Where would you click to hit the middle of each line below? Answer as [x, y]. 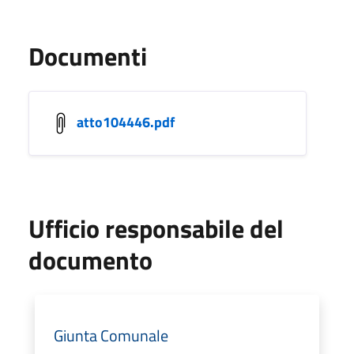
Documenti [88, 56]
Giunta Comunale [111, 335]
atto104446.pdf [126, 122]
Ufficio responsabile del [156, 228]
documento [90, 260]
